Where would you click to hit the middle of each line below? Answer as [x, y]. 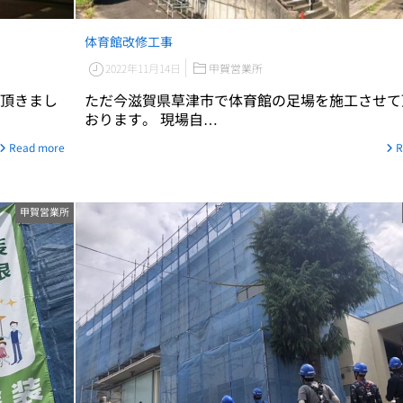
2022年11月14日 [143, 68]
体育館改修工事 [129, 42]
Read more [37, 148]
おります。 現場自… [151, 119]
